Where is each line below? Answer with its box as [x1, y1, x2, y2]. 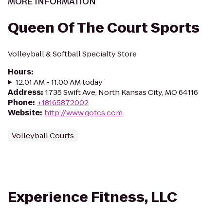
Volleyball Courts [12, 130, 74, 141]
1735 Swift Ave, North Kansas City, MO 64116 [45, 87, 198, 97]
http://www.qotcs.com [44, 108, 123, 118]
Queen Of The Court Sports [8, 18, 200, 37]
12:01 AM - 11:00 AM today [15, 77, 103, 87]
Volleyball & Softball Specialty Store [8, 49, 137, 59]
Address [8, 87, 41, 97]
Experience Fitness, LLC [8, 188, 177, 207]
